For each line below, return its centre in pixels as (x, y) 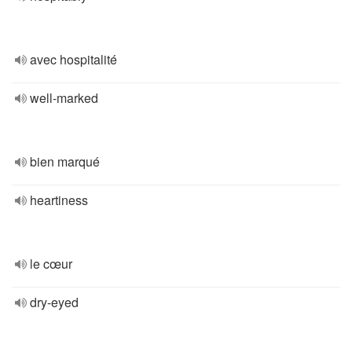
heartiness (59, 200)
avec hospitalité (73, 59)
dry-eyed (54, 302)
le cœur (51, 264)
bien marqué (65, 161)
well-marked (64, 98)
